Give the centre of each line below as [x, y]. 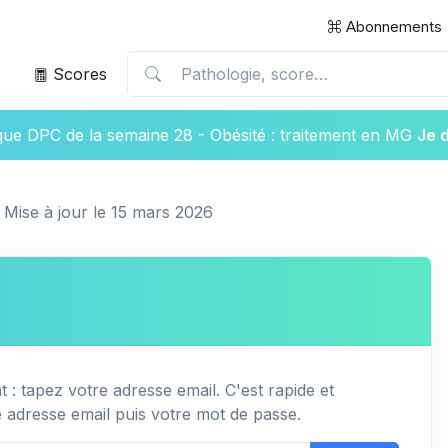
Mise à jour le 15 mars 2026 [108, 212]
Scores [77, 74]
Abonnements [392, 26]
